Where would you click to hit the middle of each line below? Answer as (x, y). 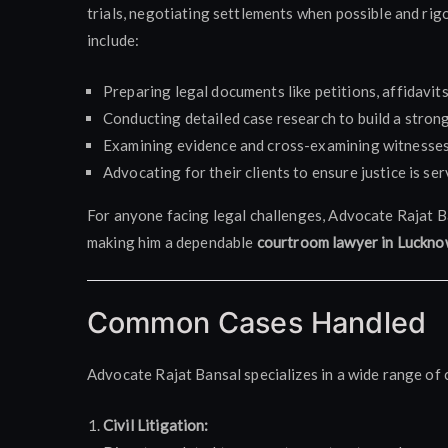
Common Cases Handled (256, 322)
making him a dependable (172, 242)
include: (113, 40)
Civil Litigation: (156, 424)
